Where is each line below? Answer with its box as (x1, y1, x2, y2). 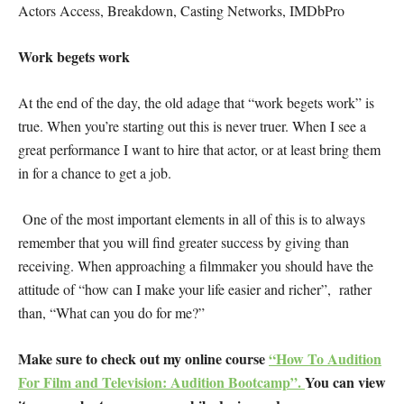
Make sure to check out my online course (18, 348, 269, 370)
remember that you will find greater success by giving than (18, 233, 349, 252)
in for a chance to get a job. (18, 163, 171, 183)
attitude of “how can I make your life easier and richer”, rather (18, 280, 372, 299)
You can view (305, 372, 386, 393)
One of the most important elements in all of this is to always (18, 209, 365, 229)
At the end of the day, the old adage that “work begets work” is (18, 93, 374, 113)
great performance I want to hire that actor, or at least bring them (18, 140, 381, 160)
